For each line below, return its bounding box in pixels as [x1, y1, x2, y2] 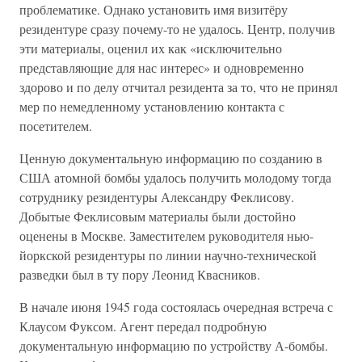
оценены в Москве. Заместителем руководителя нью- [19, 227, 314, 244]
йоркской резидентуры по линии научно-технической [19, 246, 317, 263]
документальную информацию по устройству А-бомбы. [19, 337, 328, 354]
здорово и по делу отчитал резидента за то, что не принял [19, 78, 338, 95]
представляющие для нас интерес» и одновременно [19, 59, 304, 76]
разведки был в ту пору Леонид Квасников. [19, 266, 260, 283]
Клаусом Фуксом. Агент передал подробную [19, 318, 267, 335]
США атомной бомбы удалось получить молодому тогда [19, 169, 331, 186]
